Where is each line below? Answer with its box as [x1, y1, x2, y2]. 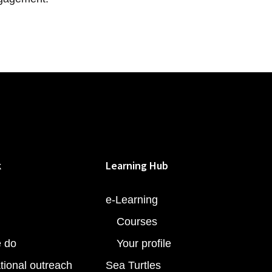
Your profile [117, 237, 171, 250]
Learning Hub [106, 158, 168, 172]
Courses [117, 215, 157, 228]
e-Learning [106, 193, 158, 206]
